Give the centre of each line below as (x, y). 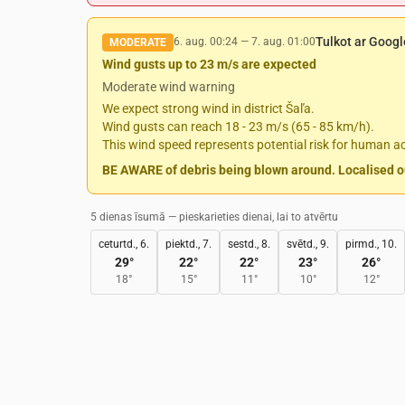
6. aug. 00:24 (206, 42)
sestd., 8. (249, 244)
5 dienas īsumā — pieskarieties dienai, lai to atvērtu (214, 217)
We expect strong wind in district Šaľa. (208, 108)
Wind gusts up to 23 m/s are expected (209, 64)
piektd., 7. (188, 244)
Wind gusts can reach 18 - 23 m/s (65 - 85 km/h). (238, 127)
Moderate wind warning (169, 87)
